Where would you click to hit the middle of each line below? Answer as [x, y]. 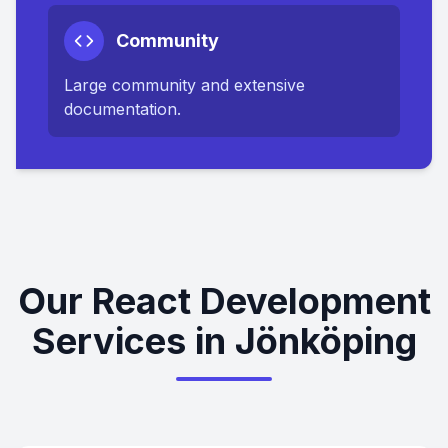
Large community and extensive [184, 85]
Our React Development [224, 301]
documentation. [122, 109]
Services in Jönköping [224, 341]
